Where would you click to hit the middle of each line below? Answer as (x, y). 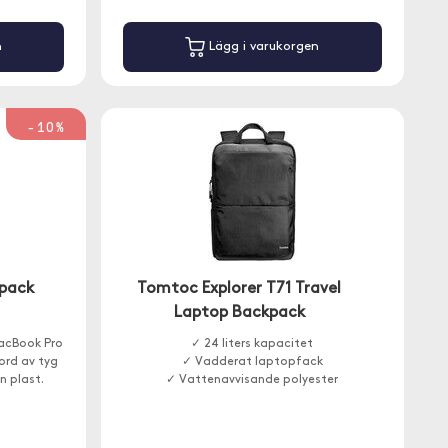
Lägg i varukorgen (262, 47)
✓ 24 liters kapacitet (252, 344)
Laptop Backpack (239, 313)
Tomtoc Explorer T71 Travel (239, 289)
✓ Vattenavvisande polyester (252, 380)
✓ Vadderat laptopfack (252, 362)
